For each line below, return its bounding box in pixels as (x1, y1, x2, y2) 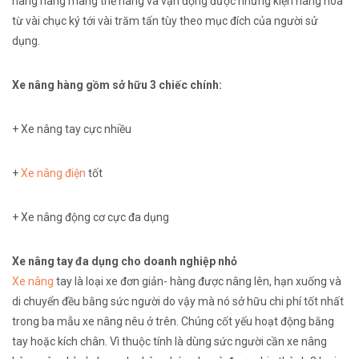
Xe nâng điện (21, 167, 86, 179)
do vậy (163, 295, 196, 308)
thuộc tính (122, 335, 172, 348)
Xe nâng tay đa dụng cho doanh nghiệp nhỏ (12, 255, 237, 268)
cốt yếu (216, 315, 252, 328)
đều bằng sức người (59, 295, 163, 308)
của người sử (251, 14, 318, 27)
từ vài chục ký (12, 14, 83, 27)
